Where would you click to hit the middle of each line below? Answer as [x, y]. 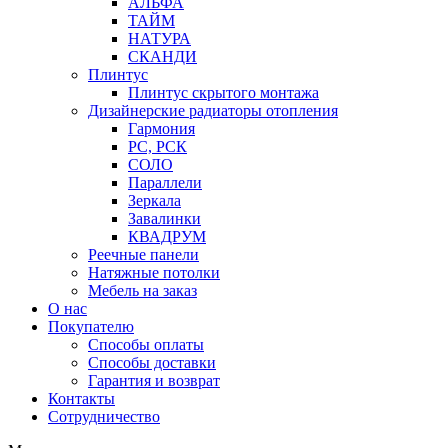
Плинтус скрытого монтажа [223, 92]
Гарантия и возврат [154, 380]
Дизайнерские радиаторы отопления [213, 110]
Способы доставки [152, 362]
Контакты [81, 398]
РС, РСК [157, 146]
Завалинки [164, 218]
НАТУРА [159, 38]
